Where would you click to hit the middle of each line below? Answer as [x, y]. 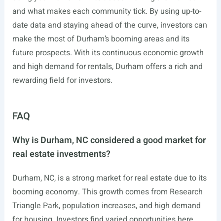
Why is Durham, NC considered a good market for [109, 140]
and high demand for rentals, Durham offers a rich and [107, 67]
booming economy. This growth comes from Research [107, 192]
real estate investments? [61, 154]
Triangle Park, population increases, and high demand [106, 206]
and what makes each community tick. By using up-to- [107, 11]
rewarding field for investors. [62, 80]
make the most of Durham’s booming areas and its [101, 39]
